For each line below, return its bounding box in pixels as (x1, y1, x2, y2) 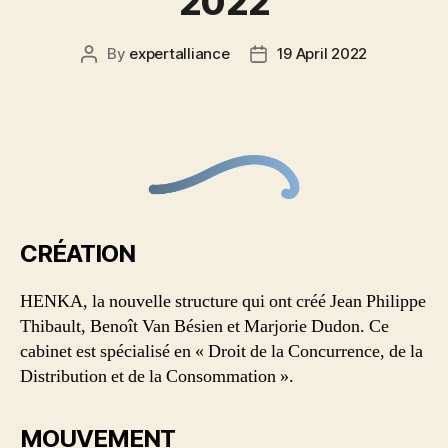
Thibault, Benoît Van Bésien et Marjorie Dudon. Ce (20, 314, 389, 338)
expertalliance (129, 43, 230, 63)
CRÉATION (20, 238, 136, 268)
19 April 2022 (276, 43, 368, 63)
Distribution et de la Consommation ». (20, 364, 294, 388)
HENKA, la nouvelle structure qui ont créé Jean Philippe (20, 289, 426, 313)
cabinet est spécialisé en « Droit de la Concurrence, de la (20, 339, 423, 363)
